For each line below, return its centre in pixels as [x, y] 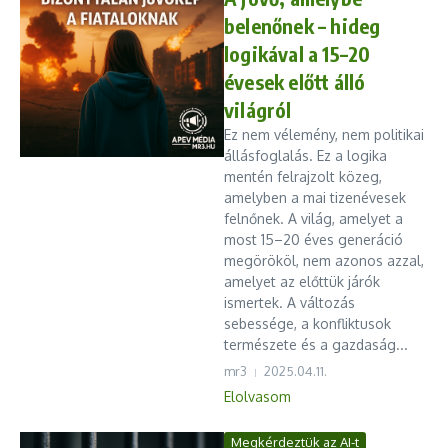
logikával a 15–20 [297, 53]
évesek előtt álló [295, 81]
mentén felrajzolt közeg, [303, 176]
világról [258, 109]
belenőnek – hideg [302, 25]
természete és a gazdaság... [316, 344]
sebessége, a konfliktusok [307, 323]
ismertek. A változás [289, 302]
